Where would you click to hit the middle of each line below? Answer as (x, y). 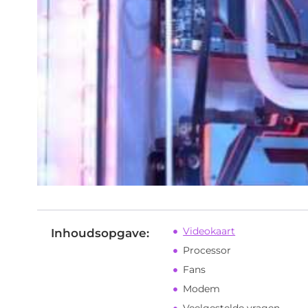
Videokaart (209, 231)
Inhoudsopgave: (100, 233)
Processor (207, 251)
